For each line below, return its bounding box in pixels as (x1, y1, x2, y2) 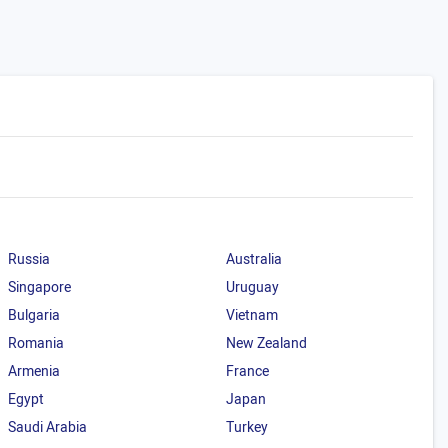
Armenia (8, 361, 61, 382)
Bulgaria (8, 305, 61, 326)
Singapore (8, 277, 72, 298)
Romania (8, 333, 65, 354)
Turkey (225, 417, 268, 438)
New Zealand (225, 333, 307, 354)
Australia (225, 249, 282, 270)
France (225, 361, 269, 382)
